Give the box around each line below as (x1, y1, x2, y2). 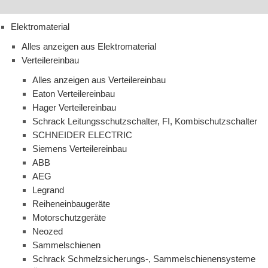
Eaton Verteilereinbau (32, 89, 115, 99)
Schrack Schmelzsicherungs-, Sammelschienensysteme (32, 254, 255, 264)
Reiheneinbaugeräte (32, 199, 110, 209)
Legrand (32, 185, 64, 196)
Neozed (32, 226, 63, 237)
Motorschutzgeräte (32, 212, 106, 223)
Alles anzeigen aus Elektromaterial (22, 41, 156, 52)
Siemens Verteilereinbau (32, 144, 127, 154)
